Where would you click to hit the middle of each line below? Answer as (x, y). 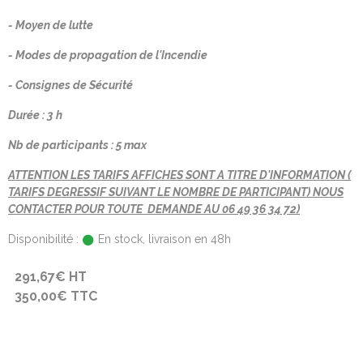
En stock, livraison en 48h (163, 239)
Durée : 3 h (35, 115)
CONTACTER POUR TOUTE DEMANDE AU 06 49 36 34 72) (154, 209)
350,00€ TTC (56, 296)
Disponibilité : (43, 239)
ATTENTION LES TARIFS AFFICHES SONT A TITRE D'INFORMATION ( (179, 175)
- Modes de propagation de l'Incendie (108, 55)
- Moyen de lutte (51, 25)
